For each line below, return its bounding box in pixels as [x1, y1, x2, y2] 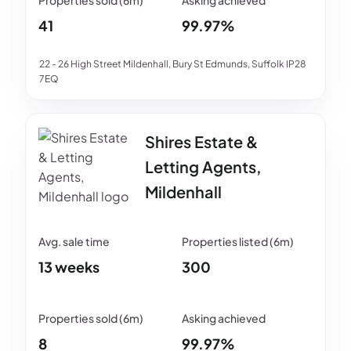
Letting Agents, [145, 157, 262, 176]
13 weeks [38, 258, 100, 276]
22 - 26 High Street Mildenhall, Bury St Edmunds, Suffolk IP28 [39, 58, 306, 70]
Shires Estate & [145, 132, 258, 151]
